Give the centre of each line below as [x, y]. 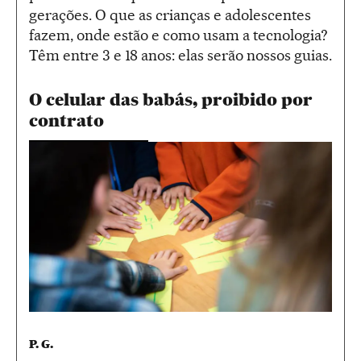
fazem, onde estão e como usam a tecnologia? [178, 35]
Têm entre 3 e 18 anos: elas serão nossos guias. [180, 55]
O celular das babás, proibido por [171, 99]
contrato [66, 120]
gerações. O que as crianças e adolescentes [170, 15]
